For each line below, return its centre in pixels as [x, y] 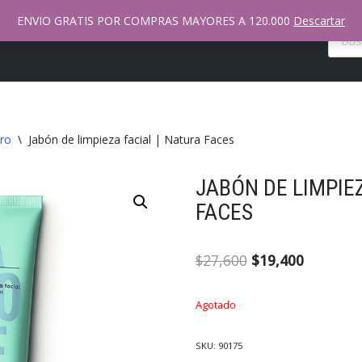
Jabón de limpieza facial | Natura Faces [131, 140]
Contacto [215, 35]
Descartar [319, 21]
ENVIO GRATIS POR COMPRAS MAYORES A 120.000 [155, 21]
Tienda [281, 35]
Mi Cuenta [141, 35]
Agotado [215, 305]
